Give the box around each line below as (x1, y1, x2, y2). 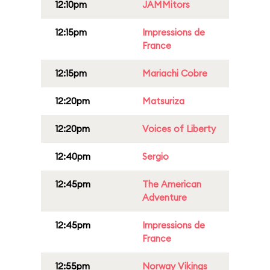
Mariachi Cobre (142, 67, 207, 79)
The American (142, 178, 201, 190)
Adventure (142, 192, 187, 203)
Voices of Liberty (142, 123, 216, 134)
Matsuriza (142, 95, 184, 107)
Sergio (142, 151, 169, 162)
